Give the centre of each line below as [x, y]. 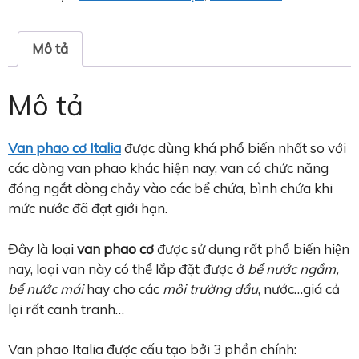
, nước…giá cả [299, 288]
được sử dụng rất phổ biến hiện [252, 248]
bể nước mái [47, 288]
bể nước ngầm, [293, 268]
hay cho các [125, 288]
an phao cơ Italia [69, 148]
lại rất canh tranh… [66, 309]
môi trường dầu [210, 288]
